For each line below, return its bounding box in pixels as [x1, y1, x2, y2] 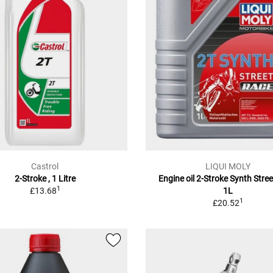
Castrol [31, 161, 59, 171]
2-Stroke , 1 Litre [14, 173, 76, 183]
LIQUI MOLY [205, 161, 250, 171]
